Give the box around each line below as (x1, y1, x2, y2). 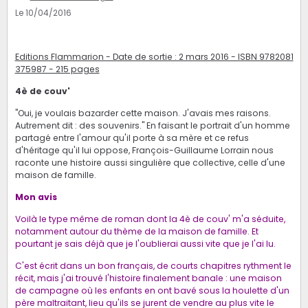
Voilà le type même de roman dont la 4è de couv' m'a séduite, (14, 213, 285, 225)
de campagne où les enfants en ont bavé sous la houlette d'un (14, 285, 289, 297)
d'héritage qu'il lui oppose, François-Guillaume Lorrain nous (14, 144, 274, 157)
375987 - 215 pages (14, 63, 100, 76)
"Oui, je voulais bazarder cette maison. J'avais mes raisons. (14, 107, 271, 120)
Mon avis (14, 191, 59, 203)
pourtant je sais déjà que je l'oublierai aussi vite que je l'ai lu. (14, 238, 276, 250)
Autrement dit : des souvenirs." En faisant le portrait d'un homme (14, 120, 290, 132)
